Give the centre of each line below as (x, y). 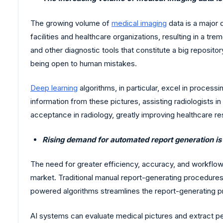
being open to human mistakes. (84, 63)
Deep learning (54, 88)
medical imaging (139, 23)
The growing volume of (71, 23)
